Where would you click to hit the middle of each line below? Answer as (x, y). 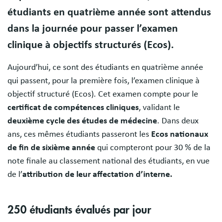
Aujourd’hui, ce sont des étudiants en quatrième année (105, 67)
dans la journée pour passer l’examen (93, 28)
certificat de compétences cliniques (73, 107)
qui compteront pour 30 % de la (154, 147)
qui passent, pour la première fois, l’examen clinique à (104, 81)
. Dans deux (178, 121)
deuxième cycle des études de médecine (82, 121)
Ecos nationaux (180, 134)
